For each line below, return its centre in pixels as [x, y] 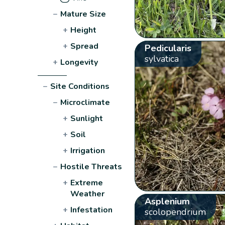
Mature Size [83, 14]
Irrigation [88, 150]
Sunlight [87, 118]
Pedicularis [168, 48]
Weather [88, 194]
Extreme [87, 183]
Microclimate [85, 102]
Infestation [92, 210]
